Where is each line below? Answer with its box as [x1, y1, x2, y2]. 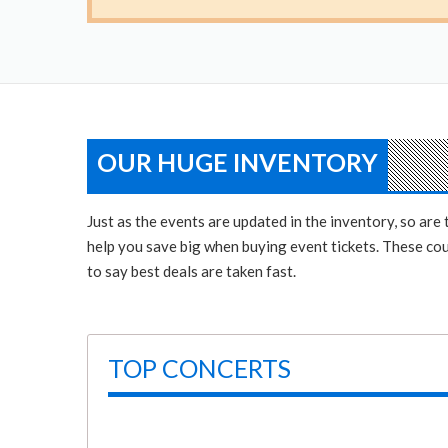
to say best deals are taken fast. [87, 262, 296, 280]
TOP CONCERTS [108, 353, 291, 383]
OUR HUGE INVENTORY [97, 147, 378, 177]
